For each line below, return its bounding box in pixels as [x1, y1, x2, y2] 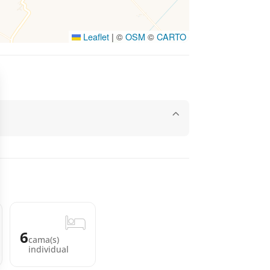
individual [28, 243, 69, 255]
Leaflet [80, 30, 109, 43]
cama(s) [28, 233, 59, 245]
